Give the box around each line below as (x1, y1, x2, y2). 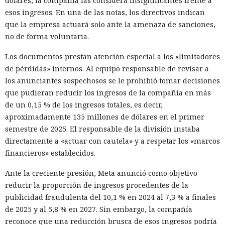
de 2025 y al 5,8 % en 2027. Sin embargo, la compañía (5, 204, 192, 214)
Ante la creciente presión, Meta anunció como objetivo (5, 168, 197, 178)
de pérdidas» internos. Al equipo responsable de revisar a (5, 64, 209, 74)
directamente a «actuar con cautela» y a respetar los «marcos (5, 136, 220, 146)
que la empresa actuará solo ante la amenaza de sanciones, (5, 20, 215, 30)
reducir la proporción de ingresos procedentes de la (5, 180, 188, 190)
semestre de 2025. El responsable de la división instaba (5, 124, 200, 134)
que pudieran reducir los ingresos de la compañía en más (5, 88, 211, 98)
